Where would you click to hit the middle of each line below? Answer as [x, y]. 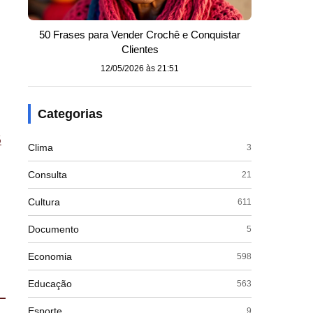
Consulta [48, 175]
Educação [50, 284]
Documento [53, 229]
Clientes [140, 49]
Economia [50, 256]
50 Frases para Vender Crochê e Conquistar [140, 35]
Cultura [44, 202]
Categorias [70, 114]
